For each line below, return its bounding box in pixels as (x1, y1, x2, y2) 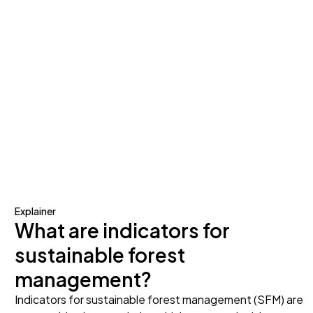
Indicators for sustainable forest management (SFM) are (15, 292, 304, 307)
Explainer (15, 205, 57, 218)
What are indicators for (15, 218, 231, 243)
